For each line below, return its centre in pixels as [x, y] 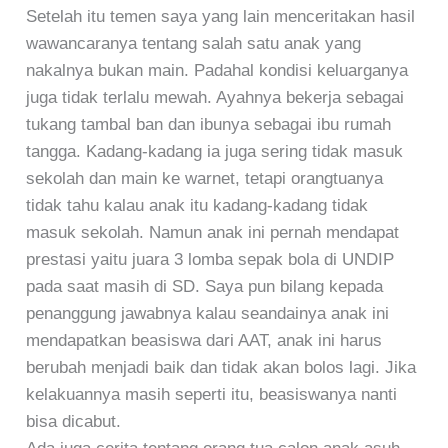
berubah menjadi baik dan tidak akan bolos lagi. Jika [221, 368]
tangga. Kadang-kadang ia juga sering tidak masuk [215, 152]
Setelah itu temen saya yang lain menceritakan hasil [221, 17]
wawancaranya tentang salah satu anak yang [194, 44]
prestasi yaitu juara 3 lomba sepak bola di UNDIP [210, 260]
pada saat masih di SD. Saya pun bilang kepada [205, 287]
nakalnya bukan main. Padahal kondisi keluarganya [217, 71]
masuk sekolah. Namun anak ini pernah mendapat [213, 233]
